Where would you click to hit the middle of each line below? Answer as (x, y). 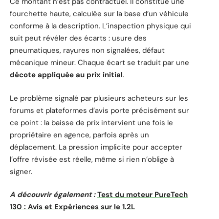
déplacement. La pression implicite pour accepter (96, 147)
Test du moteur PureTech (142, 195)
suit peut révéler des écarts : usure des (78, 38)
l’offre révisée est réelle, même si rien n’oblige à (92, 159)
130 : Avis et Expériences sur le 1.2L (72, 207)
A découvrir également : (53, 195)
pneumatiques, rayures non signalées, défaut (87, 51)
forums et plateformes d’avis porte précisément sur (99, 110)
